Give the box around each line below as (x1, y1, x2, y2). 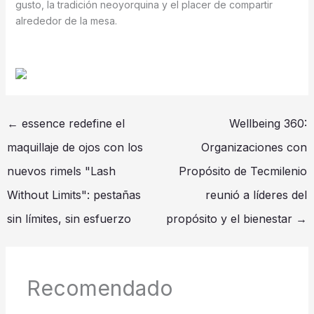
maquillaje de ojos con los (6, 140, 143, 155)
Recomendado (26, 275, 173, 301)
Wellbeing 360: (229, 116, 308, 131)
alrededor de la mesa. (15, 15, 117, 27)
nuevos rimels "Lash (6, 164, 116, 179)
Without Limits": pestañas (6, 188, 141, 203)
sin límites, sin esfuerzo (6, 212, 131, 226)
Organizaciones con (201, 140, 308, 155)
